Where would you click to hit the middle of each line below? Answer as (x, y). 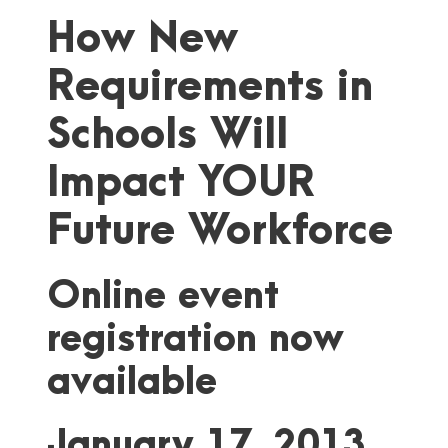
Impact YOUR (181, 183)
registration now (195, 340)
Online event (163, 297)
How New (142, 39)
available (132, 383)
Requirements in (210, 87)
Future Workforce (220, 231)
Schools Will (167, 135)
